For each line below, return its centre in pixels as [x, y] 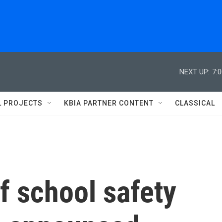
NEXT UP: [194, 72]
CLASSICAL [195, 103]
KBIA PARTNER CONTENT [109, 103]
